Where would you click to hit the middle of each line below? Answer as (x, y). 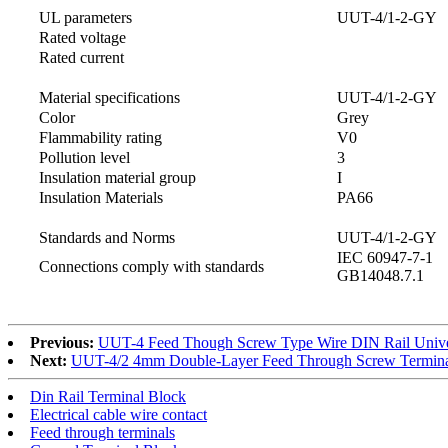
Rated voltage (82, 38)
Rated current (81, 58)
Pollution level (84, 158)
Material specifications (109, 98)
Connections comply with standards (151, 267)
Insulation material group (117, 178)
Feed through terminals (102, 433)
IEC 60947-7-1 (385, 258)
